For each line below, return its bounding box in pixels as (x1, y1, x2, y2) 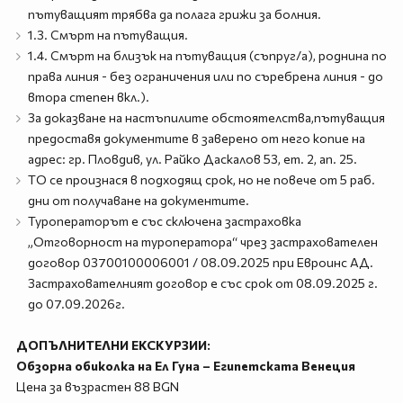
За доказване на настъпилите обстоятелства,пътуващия (27, 110, 385, 125)
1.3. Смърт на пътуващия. (27, 27, 188, 42)
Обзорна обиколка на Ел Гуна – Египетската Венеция (15, 358, 355, 373)
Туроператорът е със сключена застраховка (27, 213, 301, 228)
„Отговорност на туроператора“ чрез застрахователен (27, 234, 378, 249)
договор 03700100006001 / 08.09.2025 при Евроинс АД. (27, 255, 373, 270)
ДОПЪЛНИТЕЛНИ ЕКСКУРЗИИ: (15, 337, 210, 353)
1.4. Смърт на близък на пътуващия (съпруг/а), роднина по (27, 48, 387, 63)
